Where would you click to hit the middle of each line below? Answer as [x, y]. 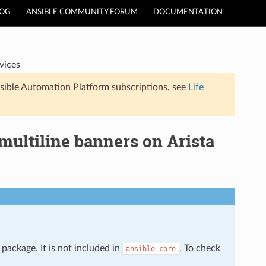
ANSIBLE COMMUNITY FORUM [82, 12]
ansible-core [151, 248]
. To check [199, 248]
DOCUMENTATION [188, 12]
